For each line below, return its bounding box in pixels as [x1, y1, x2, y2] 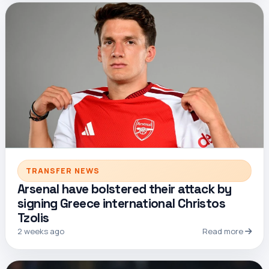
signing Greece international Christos [17, 195, 225, 211]
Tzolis [17, 210, 49, 226]
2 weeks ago [17, 225, 64, 237]
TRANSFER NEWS [25, 165, 100, 176]
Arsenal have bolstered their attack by [17, 181, 232, 197]
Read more [202, 225, 245, 237]
